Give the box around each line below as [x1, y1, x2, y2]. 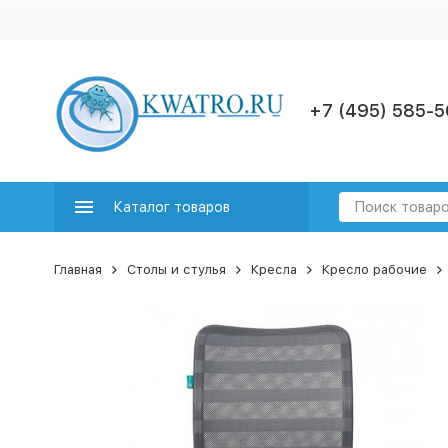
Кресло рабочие [321, 262, 427, 277]
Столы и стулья [126, 262, 226, 277]
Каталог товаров [112, 199, 230, 215]
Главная [53, 262, 102, 277]
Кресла [250, 262, 297, 277]
